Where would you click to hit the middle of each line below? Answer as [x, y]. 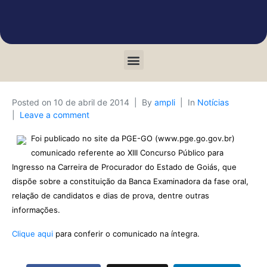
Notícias [213, 102]
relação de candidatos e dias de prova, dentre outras [111, 195]
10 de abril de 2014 [91, 102]
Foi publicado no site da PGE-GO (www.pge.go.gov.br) [133, 138]
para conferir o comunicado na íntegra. [126, 234]
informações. [36, 210]
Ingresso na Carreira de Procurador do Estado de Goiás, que [124, 167]
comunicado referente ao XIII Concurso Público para [127, 153]
